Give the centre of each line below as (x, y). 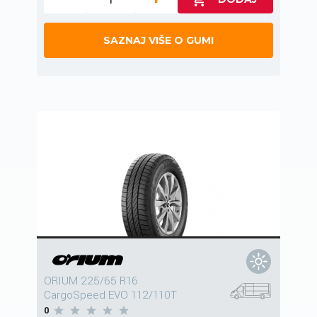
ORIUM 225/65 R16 (91, 281)
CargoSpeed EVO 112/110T (110, 295)
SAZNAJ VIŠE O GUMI (158, 41)
